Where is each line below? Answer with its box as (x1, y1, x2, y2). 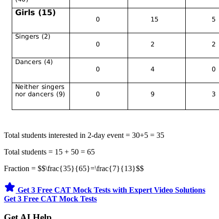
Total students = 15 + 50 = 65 (4, 147, 95, 156)
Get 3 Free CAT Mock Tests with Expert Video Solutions (18, 185, 205, 194)
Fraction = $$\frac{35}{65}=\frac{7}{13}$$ (4, 164, 144, 173)
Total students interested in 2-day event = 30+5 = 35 (4, 131, 164, 139)
